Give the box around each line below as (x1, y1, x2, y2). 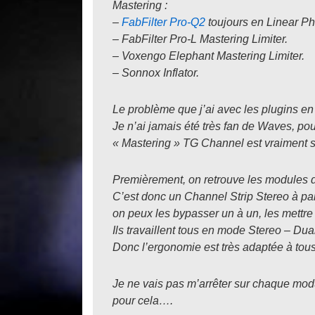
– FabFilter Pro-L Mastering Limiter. (112, 33, 288, 45)
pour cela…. (112, 295, 173, 307)
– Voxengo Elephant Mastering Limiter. (112, 50, 304, 62)
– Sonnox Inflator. (112, 67, 199, 79)
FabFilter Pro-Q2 (122, 16, 205, 28)
